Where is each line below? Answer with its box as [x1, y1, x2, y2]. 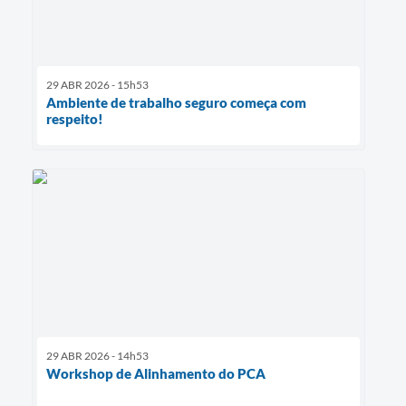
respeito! [46, 111, 103, 128]
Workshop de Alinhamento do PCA [46, 364, 266, 382]
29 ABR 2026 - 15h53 [46, 78, 149, 92]
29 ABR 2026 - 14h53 [46, 348, 149, 362]
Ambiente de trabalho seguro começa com [46, 94, 306, 111]
